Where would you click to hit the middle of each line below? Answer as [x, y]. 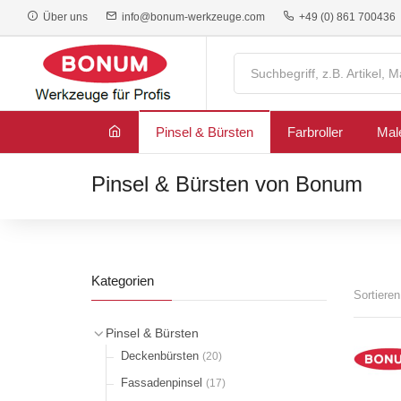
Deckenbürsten [162, 356]
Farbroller [315, 132]
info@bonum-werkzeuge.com [191, 17]
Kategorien [123, 281]
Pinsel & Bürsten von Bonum [227, 184]
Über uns [63, 17]
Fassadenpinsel [163, 383]
